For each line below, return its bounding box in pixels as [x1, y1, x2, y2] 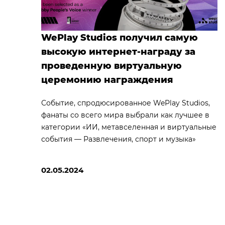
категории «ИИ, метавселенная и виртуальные [41, 122, 216, 132]
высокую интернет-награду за [41, 46, 195, 57]
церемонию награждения [41, 74, 173, 85]
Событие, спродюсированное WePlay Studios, [41, 98, 210, 107]
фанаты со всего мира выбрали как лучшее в [41, 110, 209, 120]
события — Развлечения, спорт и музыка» [41, 134, 196, 144]
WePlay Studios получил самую [41, 32, 198, 43]
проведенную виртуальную [41, 60, 182, 71]
